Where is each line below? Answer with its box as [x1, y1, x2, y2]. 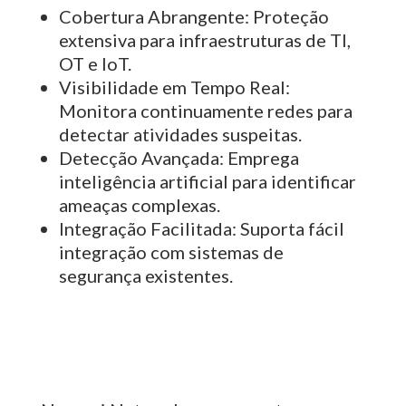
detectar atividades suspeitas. [58, 122, 302, 145]
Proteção [248, 5, 329, 27]
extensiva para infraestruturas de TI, [58, 28, 351, 51]
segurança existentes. [58, 264, 233, 286]
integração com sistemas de [58, 240, 284, 263]
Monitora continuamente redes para [58, 99, 353, 121]
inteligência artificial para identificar [58, 169, 356, 192]
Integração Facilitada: [58, 217, 237, 239]
